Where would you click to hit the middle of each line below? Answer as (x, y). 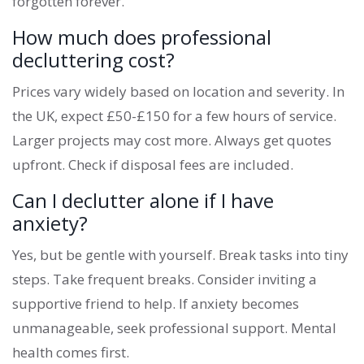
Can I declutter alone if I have (143, 201)
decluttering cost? (93, 60)
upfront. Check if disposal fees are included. (153, 165)
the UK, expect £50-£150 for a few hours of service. (174, 116)
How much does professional (142, 37)
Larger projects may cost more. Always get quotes (172, 141)
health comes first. (71, 353)
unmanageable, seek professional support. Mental (174, 328)
